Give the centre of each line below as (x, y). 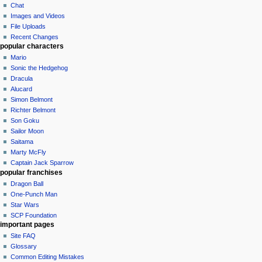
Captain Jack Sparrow (42, 163)
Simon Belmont (32, 100)
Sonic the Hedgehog (39, 68)
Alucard (22, 89)
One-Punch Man (34, 194)
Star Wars (25, 204)
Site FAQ (23, 236)
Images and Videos (38, 15)
